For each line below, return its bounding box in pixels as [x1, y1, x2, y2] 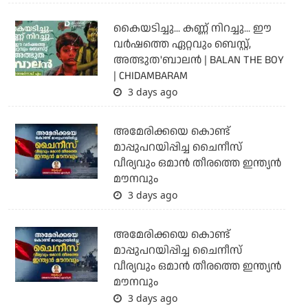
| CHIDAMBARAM [113, 68, 188, 85]
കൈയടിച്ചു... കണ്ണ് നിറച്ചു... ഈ [113, 21, 272, 37]
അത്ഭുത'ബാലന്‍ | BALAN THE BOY [113, 52, 284, 69]
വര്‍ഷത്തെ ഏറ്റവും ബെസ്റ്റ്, [113, 36, 251, 53]
